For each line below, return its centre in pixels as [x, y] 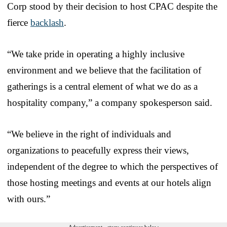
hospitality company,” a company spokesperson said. [110, 102]
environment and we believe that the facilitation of [104, 70]
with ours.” [29, 199]
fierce [19, 22]
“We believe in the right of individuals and [89, 134]
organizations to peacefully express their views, [98, 150]
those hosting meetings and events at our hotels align [109, 182]
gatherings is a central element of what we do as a [102, 86]
